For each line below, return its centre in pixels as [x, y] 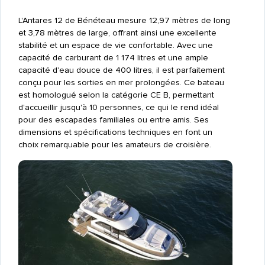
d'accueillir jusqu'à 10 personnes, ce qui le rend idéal [118, 107]
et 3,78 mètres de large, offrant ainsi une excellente [117, 33]
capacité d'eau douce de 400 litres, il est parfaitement [121, 70]
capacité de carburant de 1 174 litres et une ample [113, 57]
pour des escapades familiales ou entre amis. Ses [113, 119]
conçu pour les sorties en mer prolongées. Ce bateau [121, 82]
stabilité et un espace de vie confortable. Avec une [115, 45]
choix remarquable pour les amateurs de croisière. [114, 144]
